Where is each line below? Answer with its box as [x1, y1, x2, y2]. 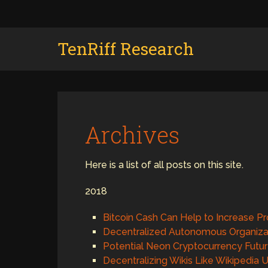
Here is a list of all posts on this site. [85, 159, 243, 170]
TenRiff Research [57, 38, 194, 60]
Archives [85, 120, 179, 150]
